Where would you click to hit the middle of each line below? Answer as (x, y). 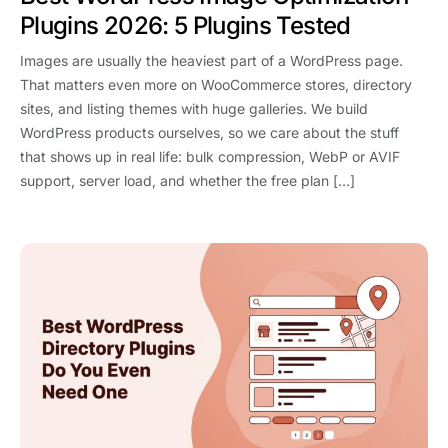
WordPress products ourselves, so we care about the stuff (209, 133)
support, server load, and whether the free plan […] (187, 181)
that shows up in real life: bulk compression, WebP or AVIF (210, 157)
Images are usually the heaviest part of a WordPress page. (211, 61)
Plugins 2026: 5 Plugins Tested (185, 26)
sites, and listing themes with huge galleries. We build (194, 109)
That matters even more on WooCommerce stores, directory (216, 85)
